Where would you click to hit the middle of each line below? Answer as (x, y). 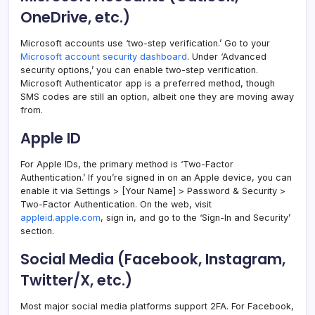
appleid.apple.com (60, 218)
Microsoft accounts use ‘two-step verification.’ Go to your (145, 44)
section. (37, 231)
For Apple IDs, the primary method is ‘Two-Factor (127, 165)
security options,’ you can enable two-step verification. (139, 70)
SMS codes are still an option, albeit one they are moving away (157, 97)
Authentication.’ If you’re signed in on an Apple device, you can (156, 178)
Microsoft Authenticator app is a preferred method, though (148, 84)
